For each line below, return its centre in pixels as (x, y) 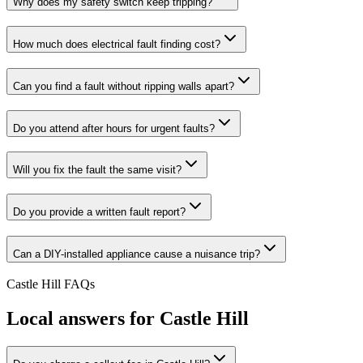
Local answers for (83, 319)
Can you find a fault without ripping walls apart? (124, 86)
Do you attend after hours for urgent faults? (114, 128)
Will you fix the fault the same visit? (97, 170)
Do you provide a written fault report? (99, 211)
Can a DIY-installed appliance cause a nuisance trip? (137, 254)
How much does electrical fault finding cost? (117, 45)
